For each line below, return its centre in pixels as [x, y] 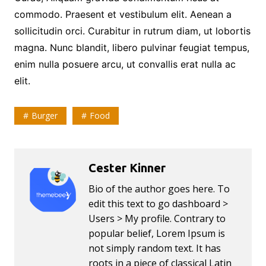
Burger [44, 116]
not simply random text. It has [154, 248]
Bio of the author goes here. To [159, 189]
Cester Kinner [127, 168]
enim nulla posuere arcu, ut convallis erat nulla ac [125, 64]
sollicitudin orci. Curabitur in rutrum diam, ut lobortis [132, 31]
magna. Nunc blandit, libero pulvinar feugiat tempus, [132, 48]
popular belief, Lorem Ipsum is [156, 234]
